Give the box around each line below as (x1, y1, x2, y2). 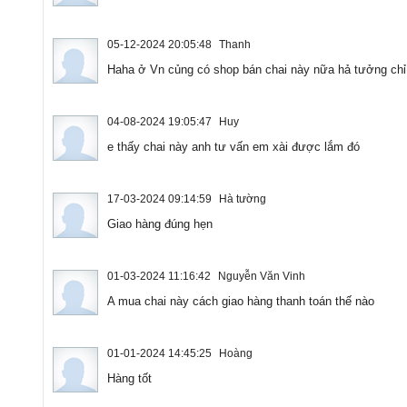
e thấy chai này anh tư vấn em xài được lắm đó (107, 139, 363, 154)
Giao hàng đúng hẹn (107, 216, 213, 231)
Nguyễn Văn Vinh (218, 269, 305, 283)
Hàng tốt (107, 371, 152, 385)
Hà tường (219, 192, 266, 205)
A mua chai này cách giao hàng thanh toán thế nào (107, 293, 374, 308)
